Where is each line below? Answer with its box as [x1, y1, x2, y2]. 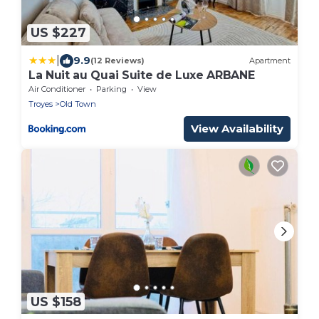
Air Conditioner [28, 83, 85, 94]
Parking [96, 83, 127, 94]
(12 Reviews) [90, 56, 145, 66]
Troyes [28, 98, 53, 109]
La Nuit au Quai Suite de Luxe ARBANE [28, 68, 255, 82]
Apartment [249, 56, 291, 66]
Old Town [60, 98, 96, 109]
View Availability [191, 121, 283, 135]
